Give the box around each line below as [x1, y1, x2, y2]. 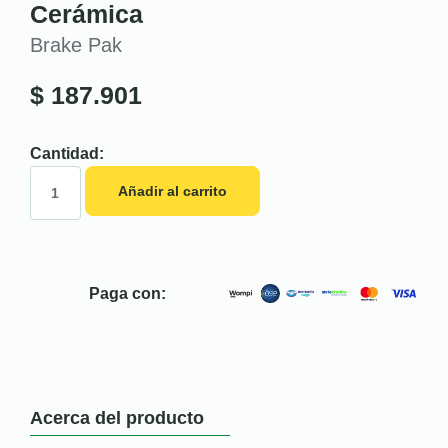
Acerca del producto [30, 407, 204, 428]
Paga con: [89, 284, 167, 302]
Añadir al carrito [117, 182, 227, 199]
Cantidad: [30, 144, 104, 162]
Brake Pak [30, 33, 122, 56]
